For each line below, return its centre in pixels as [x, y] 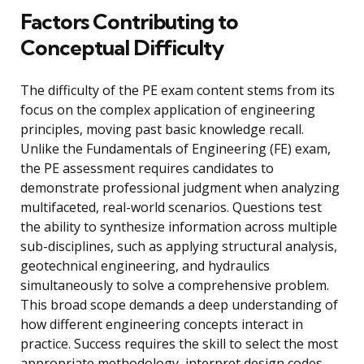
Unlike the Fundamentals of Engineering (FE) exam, [175, 149]
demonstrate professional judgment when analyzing [180, 188]
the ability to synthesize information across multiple [179, 227]
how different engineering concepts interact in [162, 325]
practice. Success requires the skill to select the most [179, 344]
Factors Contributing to [129, 22]
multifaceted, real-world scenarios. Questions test [171, 208]
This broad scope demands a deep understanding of [179, 305]
